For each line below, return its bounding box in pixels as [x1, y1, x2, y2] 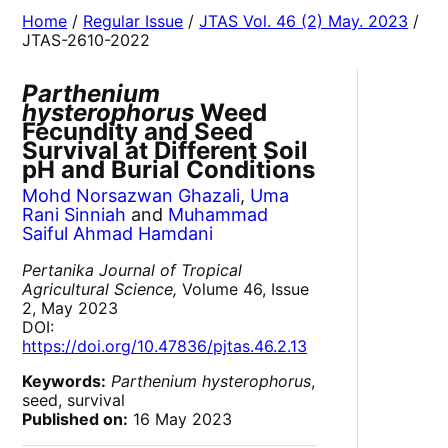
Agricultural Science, [22, 279, 178, 300]
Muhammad [168, 204, 269, 226]
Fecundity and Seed [22, 117, 254, 147]
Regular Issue [83, 11, 184, 32]
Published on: [22, 409, 129, 430]
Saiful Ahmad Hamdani [22, 223, 214, 245]
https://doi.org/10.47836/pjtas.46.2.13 [22, 336, 308, 357]
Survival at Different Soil [22, 136, 309, 166]
